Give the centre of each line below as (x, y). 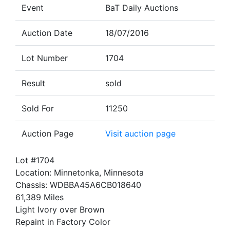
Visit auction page (140, 133)
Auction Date (47, 33)
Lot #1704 (35, 160)
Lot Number (45, 58)
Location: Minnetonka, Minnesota (80, 172)
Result (33, 83)
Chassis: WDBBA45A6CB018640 (78, 185)
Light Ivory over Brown (60, 209)
